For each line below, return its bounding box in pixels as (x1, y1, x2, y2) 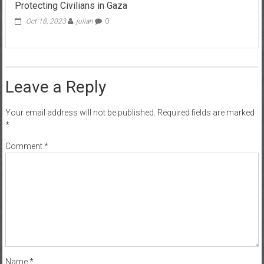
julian (75, 17, 93, 25)
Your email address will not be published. (5, 108, 156, 117)
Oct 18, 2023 (25, 17, 66, 25)
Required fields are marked (157, 108, 255, 117)
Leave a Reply (5, 77, 106, 97)
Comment (5, 141, 44, 151)
